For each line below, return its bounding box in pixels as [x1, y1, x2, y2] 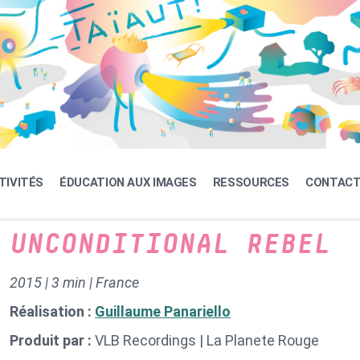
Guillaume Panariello [95, 303, 231, 320]
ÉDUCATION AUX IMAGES [59, 175, 197, 190]
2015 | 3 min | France [10, 274, 140, 291]
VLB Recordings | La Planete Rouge [95, 332, 320, 349]
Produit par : [10, 332, 96, 349]
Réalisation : [10, 303, 96, 320]
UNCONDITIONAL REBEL [10, 231, 331, 259]
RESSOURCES [212, 175, 290, 190]
